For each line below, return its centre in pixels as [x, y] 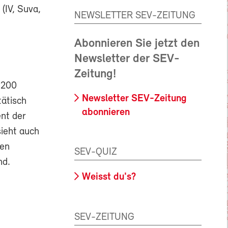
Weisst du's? [109, 177]
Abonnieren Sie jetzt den [137, 44]
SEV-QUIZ [96, 152]
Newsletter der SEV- [127, 59]
